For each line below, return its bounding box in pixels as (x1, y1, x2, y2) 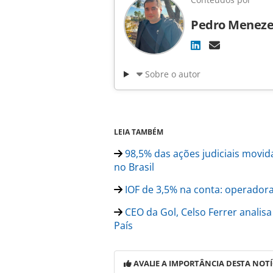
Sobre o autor (144, 68, 200, 80)
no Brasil (114, 160, 154, 174)
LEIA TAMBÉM (114, 127, 163, 138)
